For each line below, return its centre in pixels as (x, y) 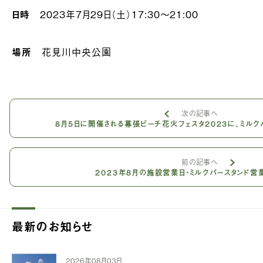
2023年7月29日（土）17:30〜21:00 (114, 14)
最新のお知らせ (53, 226)
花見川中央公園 (71, 52)
